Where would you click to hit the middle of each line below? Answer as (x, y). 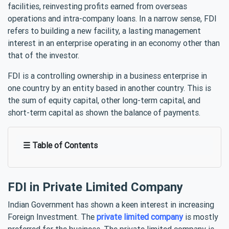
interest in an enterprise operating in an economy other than (114, 43)
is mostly (201, 216)
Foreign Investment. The (52, 216)
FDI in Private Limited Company (95, 187)
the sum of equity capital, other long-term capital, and (104, 100)
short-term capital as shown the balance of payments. (104, 112)
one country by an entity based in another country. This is (109, 88)
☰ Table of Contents (60, 145)
